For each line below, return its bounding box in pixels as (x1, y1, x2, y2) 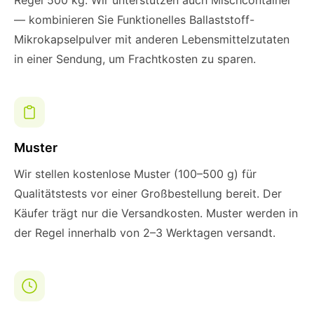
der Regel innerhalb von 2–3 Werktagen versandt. (14, 226, 275, 240)
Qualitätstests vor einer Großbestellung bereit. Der (14, 186, 282, 200)
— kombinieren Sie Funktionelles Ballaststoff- (14, 13, 254, 27)
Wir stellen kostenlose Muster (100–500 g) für (14, 167, 257, 181)
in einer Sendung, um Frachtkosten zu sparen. (14, 52, 256, 66)
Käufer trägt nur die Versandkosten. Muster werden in (14, 206, 298, 220)
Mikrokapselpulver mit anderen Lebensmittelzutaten (14, 32, 289, 46)
